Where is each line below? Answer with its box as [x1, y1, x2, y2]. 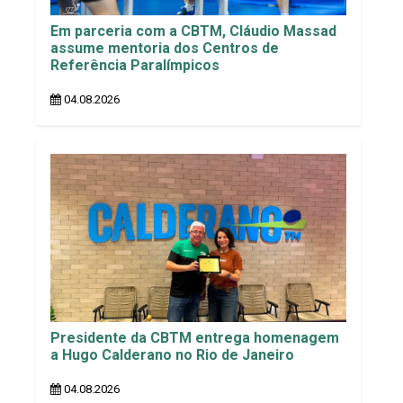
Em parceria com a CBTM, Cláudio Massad [50, 22, 336, 40]
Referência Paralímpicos [50, 56, 219, 74]
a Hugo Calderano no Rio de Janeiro [50, 346, 294, 364]
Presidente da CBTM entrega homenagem [50, 329, 339, 347]
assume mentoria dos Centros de [50, 39, 279, 57]
